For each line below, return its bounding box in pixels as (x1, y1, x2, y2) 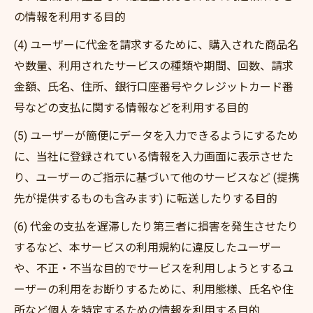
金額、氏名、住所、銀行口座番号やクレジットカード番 (14, 80, 293, 94)
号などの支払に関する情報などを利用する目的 (14, 101, 249, 115)
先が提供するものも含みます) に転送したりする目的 (14, 192, 277, 205)
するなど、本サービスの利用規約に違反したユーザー (14, 241, 282, 254)
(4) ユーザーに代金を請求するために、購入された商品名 (14, 38, 298, 52)
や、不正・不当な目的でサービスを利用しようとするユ (14, 262, 293, 275)
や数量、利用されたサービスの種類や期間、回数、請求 (14, 59, 293, 73)
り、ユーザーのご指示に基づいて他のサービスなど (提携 (14, 171, 299, 184)
